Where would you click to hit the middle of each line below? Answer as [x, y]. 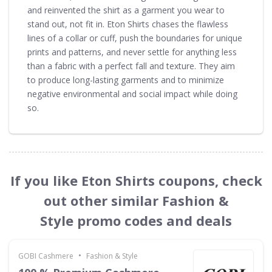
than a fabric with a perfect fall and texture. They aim [131, 66]
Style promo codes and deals [136, 220]
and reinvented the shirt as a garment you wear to [126, 10]
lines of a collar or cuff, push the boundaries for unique [135, 38]
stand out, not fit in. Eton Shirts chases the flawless [128, 24]
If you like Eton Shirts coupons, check [136, 180]
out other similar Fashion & [136, 200]
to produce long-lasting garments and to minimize [126, 80]
